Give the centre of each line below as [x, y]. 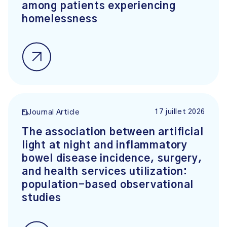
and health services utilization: [105, 172]
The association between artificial [113, 132]
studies [42, 198]
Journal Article [54, 113]
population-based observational [108, 185]
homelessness [60, 19]
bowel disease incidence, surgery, [112, 159]
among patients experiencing [99, 6]
